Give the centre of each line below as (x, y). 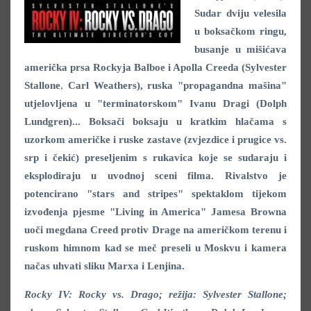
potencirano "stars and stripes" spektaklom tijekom (155, 193)
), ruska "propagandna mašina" (212, 85)
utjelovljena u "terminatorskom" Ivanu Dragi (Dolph (155, 103)
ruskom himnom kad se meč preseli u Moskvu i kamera (155, 247)
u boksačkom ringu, (241, 31)
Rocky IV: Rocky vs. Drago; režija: (114, 294)
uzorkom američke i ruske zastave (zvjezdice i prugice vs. (155, 139)
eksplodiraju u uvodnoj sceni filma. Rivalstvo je (155, 175)
